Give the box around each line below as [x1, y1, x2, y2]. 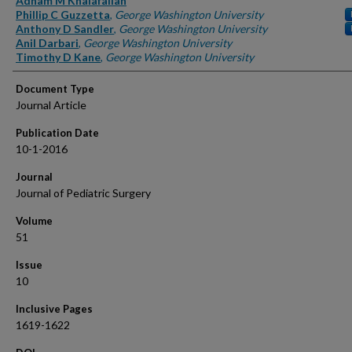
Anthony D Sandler [16, 22, 114, 35]
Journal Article [16, 98, 86, 112]
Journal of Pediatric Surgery [16, 186, 151, 200]
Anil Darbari [16, 36, 79, 49]
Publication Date [16, 126, 99, 139]
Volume [16, 214, 53, 227]
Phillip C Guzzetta [16, 8, 110, 21]
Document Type [16, 82, 94, 95]
